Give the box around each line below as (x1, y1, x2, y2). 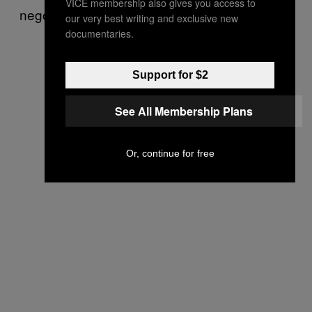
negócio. (19, 5, 71, 24)
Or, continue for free (125, 147, 214, 159)
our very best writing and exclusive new (65, 10, 238, 25)
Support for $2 (132, 68, 208, 81)
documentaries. (65, 26, 134, 40)
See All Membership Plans (115, 102, 253, 119)
